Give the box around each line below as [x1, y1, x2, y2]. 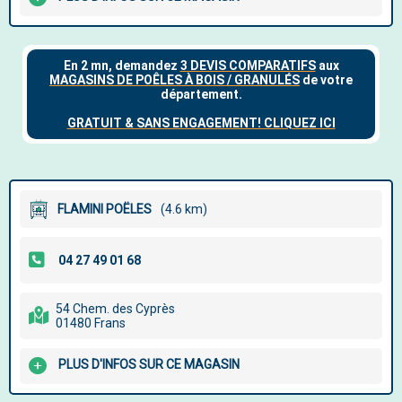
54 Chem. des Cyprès [56, 301, 175, 316]
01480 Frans [56, 316, 126, 330]
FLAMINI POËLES [57, 202, 152, 216]
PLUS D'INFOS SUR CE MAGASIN [58, 357, 240, 372]
